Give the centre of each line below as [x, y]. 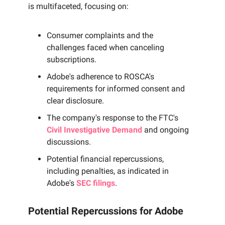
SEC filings [96, 183]
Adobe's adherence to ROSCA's [100, 77]
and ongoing [165, 130]
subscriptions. [72, 60]
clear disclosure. [75, 101]
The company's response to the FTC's [113, 118]
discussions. [69, 142]
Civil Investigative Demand [94, 130]
